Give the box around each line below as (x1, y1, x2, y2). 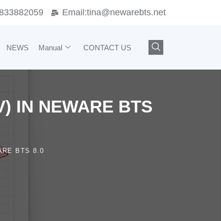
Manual (38, 43, 62, 52)
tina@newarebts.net (87, 7, 166, 17)
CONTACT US (83, 43, 131, 52)
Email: (62, 7, 87, 17)
